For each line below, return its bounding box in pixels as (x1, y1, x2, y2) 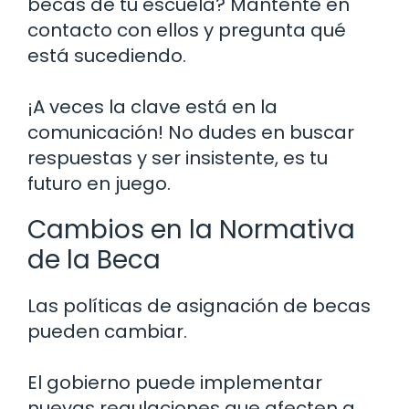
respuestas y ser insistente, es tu (27, 144, 328, 171)
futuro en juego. (27, 170, 171, 196)
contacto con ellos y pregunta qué (27, 16, 346, 43)
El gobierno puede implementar (27, 369, 322, 395)
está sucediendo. (27, 42, 186, 68)
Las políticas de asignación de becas (27, 292, 371, 319)
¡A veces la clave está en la (27, 93, 278, 120)
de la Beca (27, 241, 161, 278)
